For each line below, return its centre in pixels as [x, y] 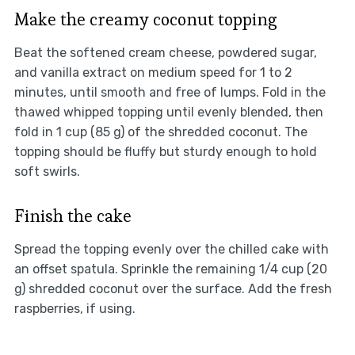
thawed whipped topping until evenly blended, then [168, 113]
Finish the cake [73, 216]
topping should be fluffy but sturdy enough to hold [165, 152]
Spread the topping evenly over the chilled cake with [171, 250]
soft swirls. [47, 172]
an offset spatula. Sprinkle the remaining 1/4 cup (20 [170, 269]
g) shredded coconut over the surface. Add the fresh [173, 289]
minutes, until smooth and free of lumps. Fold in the [170, 93]
